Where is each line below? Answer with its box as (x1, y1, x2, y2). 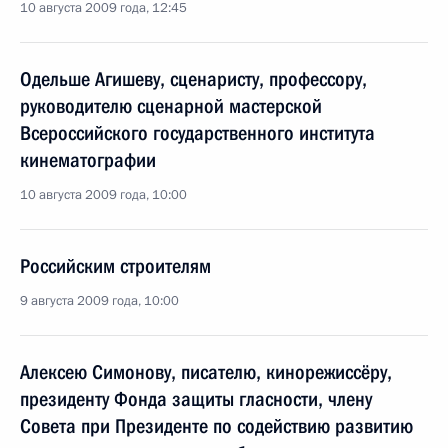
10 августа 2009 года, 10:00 (20, 186, 187, 204)
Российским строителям (20, 254, 211, 278)
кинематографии (20, 148, 156, 172)
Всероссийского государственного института (20, 121, 375, 145)
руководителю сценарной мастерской (20, 94, 322, 118)
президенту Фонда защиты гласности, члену (20, 387, 372, 411)
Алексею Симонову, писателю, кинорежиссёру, (20, 360, 392, 384)
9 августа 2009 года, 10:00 (20, 292, 179, 310)
